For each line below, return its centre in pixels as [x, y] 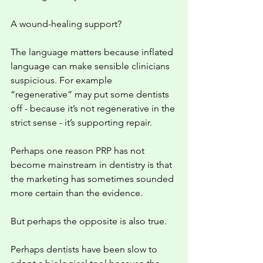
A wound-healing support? [66, 24]
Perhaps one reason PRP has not [79, 151]
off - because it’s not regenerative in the [94, 108]
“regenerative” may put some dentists [91, 94]
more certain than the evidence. [77, 193]
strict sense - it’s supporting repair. [82, 122]
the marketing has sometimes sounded [93, 179]
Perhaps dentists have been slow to [85, 249]
